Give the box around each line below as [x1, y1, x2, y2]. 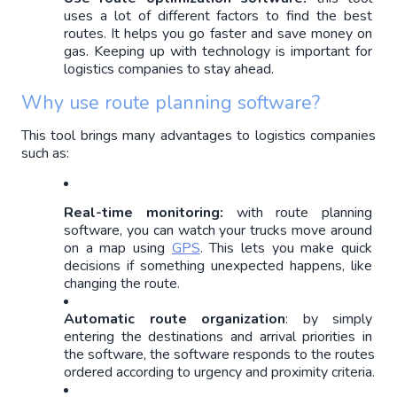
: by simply [285, 308, 372, 329]
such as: [21, 144, 69, 164]
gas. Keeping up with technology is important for [64, 41, 372, 61]
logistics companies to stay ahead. [64, 58, 274, 79]
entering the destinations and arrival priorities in [64, 326, 372, 346]
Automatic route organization [64, 308, 285, 329]
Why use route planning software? [21, 89, 320, 116]
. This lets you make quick [199, 237, 373, 258]
